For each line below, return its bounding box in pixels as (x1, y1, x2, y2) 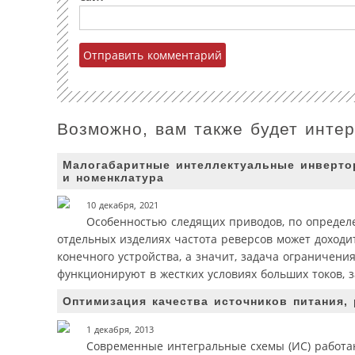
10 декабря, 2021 (86, 199, 158, 211)
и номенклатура (63, 170, 164, 184)
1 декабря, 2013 (86, 323, 154, 335)
